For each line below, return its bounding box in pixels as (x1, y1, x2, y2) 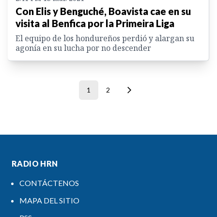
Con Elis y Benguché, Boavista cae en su (15, 5, 191, 17)
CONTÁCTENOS (19, 178, 79, 188)
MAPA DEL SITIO (19, 196, 79, 205)
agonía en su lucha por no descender (15, 43, 151, 54)
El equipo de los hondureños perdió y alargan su (15, 33, 194, 44)
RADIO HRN (12, 159, 58, 169)
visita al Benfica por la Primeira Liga (15, 17, 174, 30)
